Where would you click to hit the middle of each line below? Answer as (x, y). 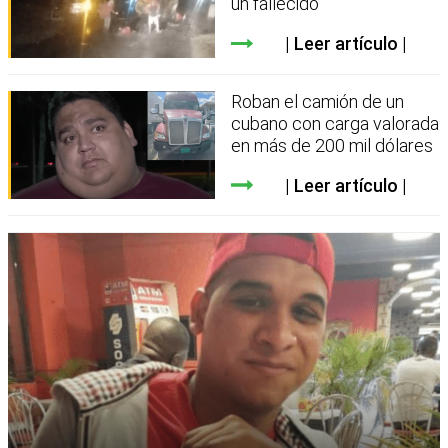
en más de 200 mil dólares (332, 145)
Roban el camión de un (318, 101)
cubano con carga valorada (335, 123)
